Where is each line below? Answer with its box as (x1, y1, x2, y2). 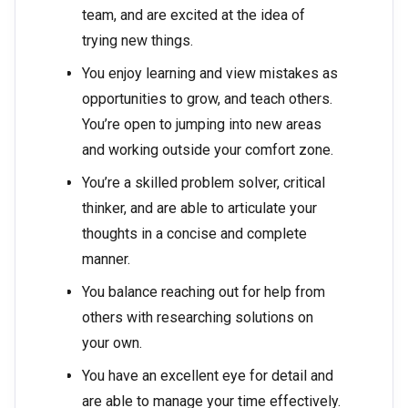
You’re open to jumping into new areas (82, 116, 321, 134)
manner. (82, 250, 130, 269)
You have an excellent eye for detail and (82, 367, 333, 385)
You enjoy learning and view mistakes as (82, 65, 338, 83)
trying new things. (82, 32, 193, 50)
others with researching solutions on (82, 309, 313, 327)
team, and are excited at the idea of (82, 6, 305, 25)
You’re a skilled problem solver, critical (82, 174, 325, 192)
